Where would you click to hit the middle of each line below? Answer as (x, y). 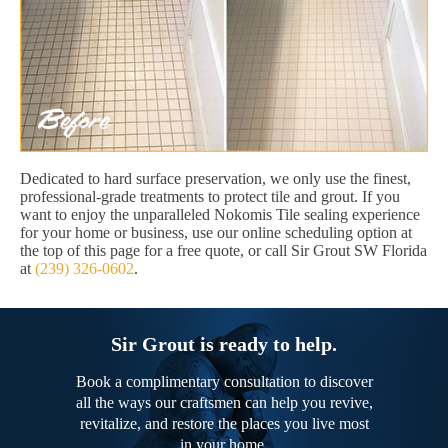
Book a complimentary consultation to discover (224, 382)
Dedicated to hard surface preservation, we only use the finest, (215, 179)
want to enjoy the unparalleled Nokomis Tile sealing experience (220, 215)
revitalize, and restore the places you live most (224, 424)
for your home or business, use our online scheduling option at (216, 233)
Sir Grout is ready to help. (224, 344)
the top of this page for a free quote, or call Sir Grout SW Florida (223, 251)
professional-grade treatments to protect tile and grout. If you (210, 197)
